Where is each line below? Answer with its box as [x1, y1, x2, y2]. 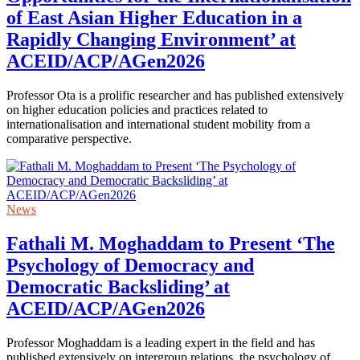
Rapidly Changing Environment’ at [6, 28, 296, 50]
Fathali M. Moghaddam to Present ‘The [6, 232, 335, 254]
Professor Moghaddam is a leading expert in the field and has [6, 335, 315, 350]
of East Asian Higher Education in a [6, 6, 302, 28]
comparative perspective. [6, 131, 132, 145]
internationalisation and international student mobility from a [6, 117, 310, 131]
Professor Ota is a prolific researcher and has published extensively [6, 88, 344, 102]
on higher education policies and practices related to [6, 102, 268, 117]
